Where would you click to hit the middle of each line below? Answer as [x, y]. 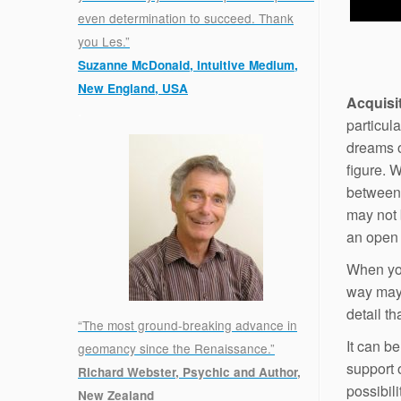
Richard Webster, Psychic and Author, [189, 371]
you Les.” [104, 42]
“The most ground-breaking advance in [188, 324]
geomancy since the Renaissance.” [176, 348]
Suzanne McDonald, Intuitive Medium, [188, 65]
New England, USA [133, 89]
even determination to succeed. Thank [186, 18]
